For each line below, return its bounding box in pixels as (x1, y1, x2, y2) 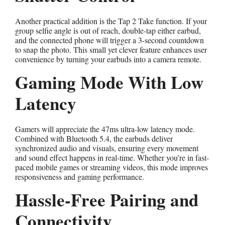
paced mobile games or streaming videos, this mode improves (15, 161, 208, 172)
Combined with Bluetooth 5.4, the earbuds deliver (15, 133, 173, 144)
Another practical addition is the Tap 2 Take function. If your (15, 15, 207, 26)
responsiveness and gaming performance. (15, 171, 144, 182)
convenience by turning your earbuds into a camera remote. (15, 53, 201, 64)
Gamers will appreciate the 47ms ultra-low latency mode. (15, 123, 195, 134)
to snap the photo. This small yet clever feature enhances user (15, 44, 207, 55)
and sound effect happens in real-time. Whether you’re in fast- (15, 152, 209, 163)
